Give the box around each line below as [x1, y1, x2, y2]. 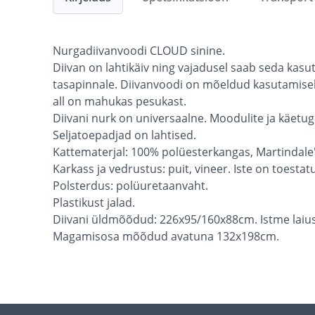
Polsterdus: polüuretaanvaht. [53, 178, 208, 194]
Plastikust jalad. [53, 195, 135, 211]
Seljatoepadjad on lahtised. [53, 127, 196, 143]
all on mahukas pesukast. [53, 94, 186, 110]
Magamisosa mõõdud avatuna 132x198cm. [53, 229, 279, 245]
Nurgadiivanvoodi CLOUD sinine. [53, 43, 225, 59]
